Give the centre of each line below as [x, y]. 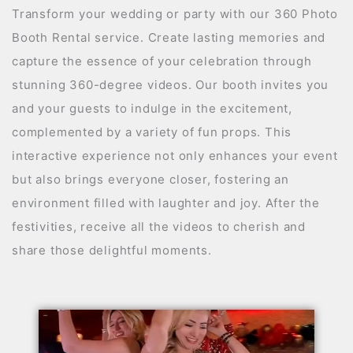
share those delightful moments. [112, 251]
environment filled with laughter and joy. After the [166, 203]
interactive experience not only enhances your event [175, 156]
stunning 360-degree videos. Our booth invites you [171, 85]
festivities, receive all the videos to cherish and [159, 227]
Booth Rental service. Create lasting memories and [169, 38]
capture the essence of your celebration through [162, 61]
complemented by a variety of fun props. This [152, 132]
